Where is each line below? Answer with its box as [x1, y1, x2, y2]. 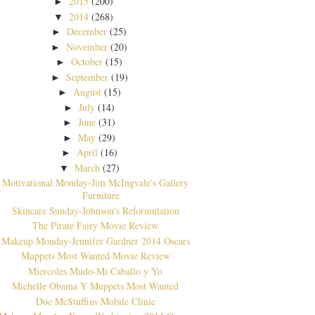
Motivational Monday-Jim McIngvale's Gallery [2, 176, 189, 190]
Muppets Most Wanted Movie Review [20, 249, 170, 263]
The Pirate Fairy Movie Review [32, 219, 159, 233]
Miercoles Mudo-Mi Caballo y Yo [28, 264, 163, 278]
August [72, 85, 101, 99]
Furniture [82, 188, 120, 202]
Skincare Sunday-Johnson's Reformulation [11, 203, 179, 217]
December [67, 25, 108, 39]
